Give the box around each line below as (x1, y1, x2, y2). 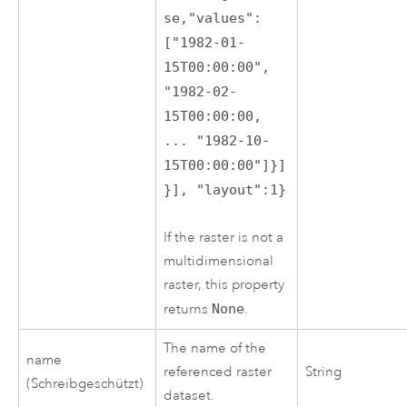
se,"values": (164, 9, 263, 26)
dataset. (164, 386, 215, 404)
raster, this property (164, 276, 285, 294)
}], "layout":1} (164, 181, 287, 198)
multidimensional (164, 253, 274, 271)
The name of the (164, 339, 267, 357)
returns (164, 301, 213, 319)
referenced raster (164, 362, 273, 381)
